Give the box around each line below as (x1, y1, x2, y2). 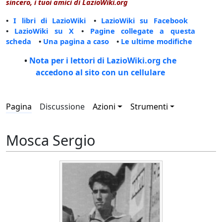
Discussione (40, 101, 85, 112)
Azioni (93, 101, 115, 112)
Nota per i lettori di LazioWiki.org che (29, 55, 177, 66)
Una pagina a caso (43, 36, 109, 47)
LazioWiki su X (14, 26, 74, 36)
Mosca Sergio (6, 130, 95, 150)
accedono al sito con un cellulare (36, 67, 166, 78)
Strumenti (130, 101, 168, 112)
